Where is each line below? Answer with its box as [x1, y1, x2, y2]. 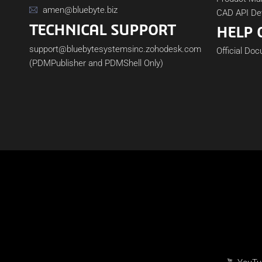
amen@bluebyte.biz [42, 5, 118, 15]
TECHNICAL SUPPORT [29, 21, 175, 38]
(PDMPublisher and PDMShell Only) [29, 58, 163, 68]
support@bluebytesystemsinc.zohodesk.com [29, 44, 201, 54]
